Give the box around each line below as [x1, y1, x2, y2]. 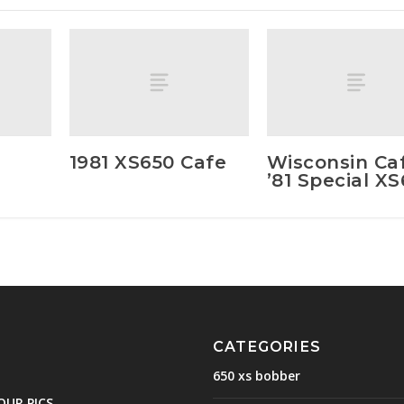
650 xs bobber [212, 366, 300, 384]
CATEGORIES [212, 337, 321, 355]
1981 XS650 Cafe [69, 151, 227, 173]
